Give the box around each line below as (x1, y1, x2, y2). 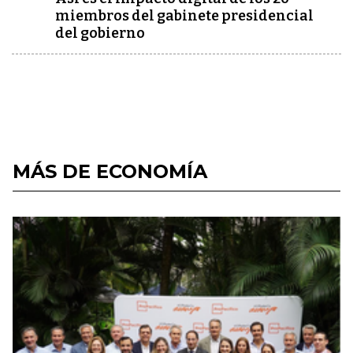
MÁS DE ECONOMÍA (13, 160, 207, 183)
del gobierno (55, 24, 145, 42)
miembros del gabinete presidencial (55, 7, 314, 24)
